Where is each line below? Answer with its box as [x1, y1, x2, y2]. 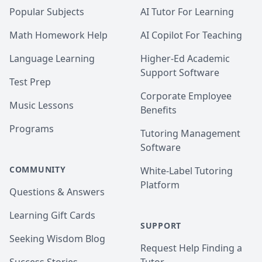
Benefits [140, 104, 177, 116]
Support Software [140, 66, 219, 79]
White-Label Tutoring [140, 164, 233, 177]
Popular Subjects [9, 5, 84, 18]
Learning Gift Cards [9, 209, 95, 222]
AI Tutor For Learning [140, 5, 234, 18]
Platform [140, 178, 180, 191]
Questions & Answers [9, 185, 105, 198]
